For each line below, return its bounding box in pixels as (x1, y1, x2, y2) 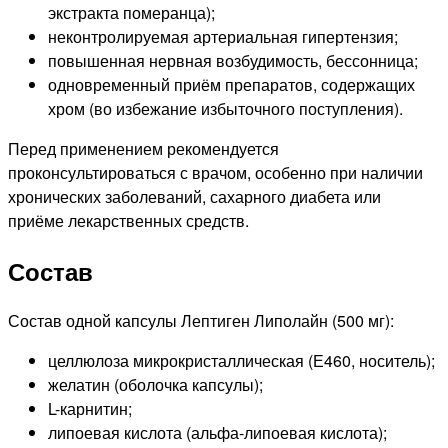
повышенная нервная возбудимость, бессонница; (48, 48, 418, 72)
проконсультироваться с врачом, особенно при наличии (8, 160, 423, 184)
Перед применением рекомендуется (8, 136, 279, 160)
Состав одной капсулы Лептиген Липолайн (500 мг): (8, 308, 394, 332)
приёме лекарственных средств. (8, 208, 249, 232)
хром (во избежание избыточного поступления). (48, 96, 403, 120)
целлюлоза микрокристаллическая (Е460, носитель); (48, 348, 435, 372)
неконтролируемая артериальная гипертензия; (48, 24, 398, 48)
